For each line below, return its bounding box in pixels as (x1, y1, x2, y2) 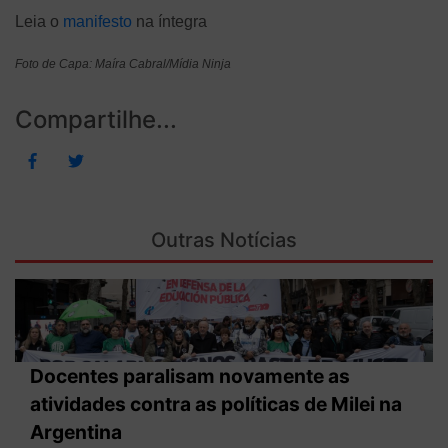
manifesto (63, 12, 136, 30)
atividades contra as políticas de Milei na (30, 392, 402, 417)
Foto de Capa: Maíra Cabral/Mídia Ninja (15, 56, 231, 71)
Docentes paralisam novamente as (30, 364, 350, 389)
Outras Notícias (151, 227, 297, 252)
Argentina (30, 420, 122, 445)
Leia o (15, 12, 63, 30)
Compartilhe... (15, 104, 177, 134)
